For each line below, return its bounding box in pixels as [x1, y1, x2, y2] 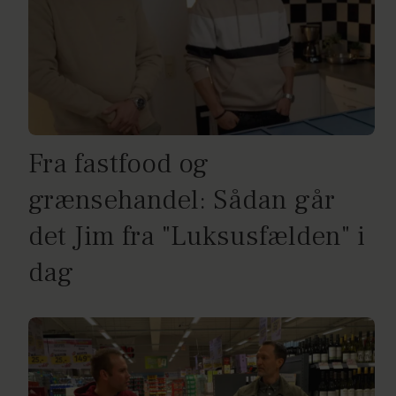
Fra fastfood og [28, 146, 209, 183]
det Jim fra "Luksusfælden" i [28, 218, 365, 255]
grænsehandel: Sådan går [28, 182, 335, 219]
